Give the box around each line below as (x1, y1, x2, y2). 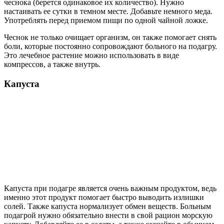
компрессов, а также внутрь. (4, 60, 100, 69)
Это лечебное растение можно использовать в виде (4, 51, 179, 60)
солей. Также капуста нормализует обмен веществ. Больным (4, 201, 211, 210)
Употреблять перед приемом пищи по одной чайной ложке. (4, 16, 208, 25)
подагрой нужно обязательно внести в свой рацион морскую (4, 210, 212, 219)
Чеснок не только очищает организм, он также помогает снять (4, 33, 216, 42)
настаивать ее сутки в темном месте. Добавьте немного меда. (4, 7, 212, 16)
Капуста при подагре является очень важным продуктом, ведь (4, 183, 216, 192)
